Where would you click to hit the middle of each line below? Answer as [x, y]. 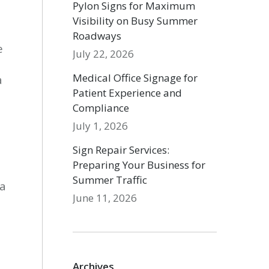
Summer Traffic [110, 180]
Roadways [97, 36]
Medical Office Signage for [135, 78]
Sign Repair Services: [121, 150]
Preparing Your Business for [139, 165]
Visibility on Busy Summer [135, 21]
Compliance [101, 108]
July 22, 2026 [104, 54]
